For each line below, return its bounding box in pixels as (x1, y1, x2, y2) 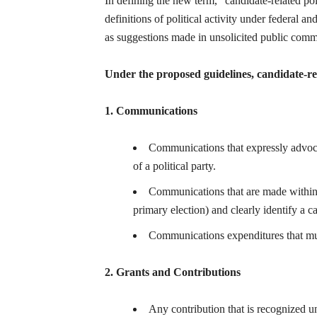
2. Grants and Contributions (105, 266, 241, 278)
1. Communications (105, 105, 197, 117)
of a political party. (133, 160, 216, 172)
